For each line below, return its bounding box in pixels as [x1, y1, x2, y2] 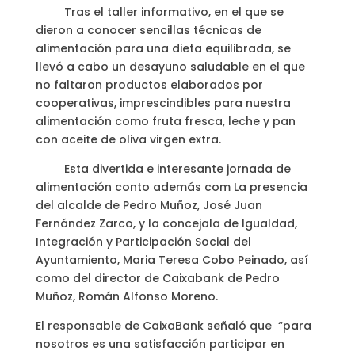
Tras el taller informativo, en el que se [35, 4, 284, 21]
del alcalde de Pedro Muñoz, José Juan [35, 197, 262, 214]
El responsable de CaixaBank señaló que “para [35, 318, 311, 334]
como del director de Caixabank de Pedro [35, 270, 280, 287]
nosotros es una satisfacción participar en [35, 336, 284, 353]
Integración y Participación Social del [35, 234, 251, 250]
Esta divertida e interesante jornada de [35, 161, 291, 177]
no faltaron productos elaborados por [35, 77, 263, 94]
